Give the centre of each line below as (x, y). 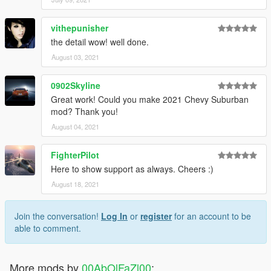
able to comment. (48, 228)
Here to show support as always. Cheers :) (132, 168)
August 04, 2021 (75, 126)
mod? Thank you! (84, 111)
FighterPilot (75, 155)
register (156, 216)
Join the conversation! (58, 216)
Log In (114, 216)
